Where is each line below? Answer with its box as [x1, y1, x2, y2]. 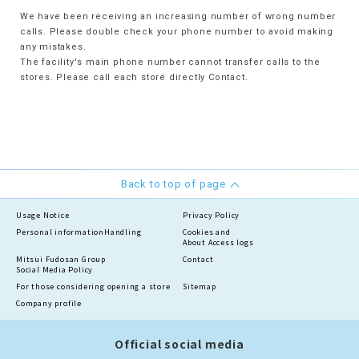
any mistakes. [20, 42, 87, 52]
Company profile [16, 298, 82, 309]
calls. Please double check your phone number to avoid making [20, 26, 333, 37]
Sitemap [183, 281, 216, 292]
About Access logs [183, 237, 254, 248]
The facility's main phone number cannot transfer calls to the [20, 57, 321, 67]
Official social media [115, 336, 244, 352]
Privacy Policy [183, 210, 240, 220]
